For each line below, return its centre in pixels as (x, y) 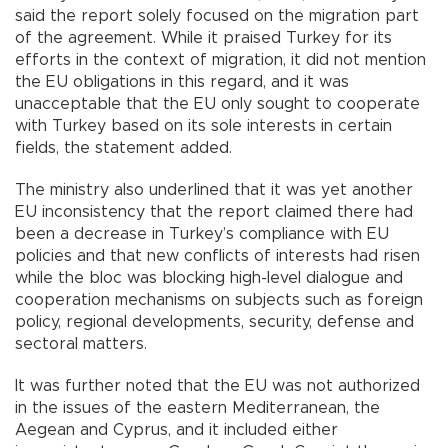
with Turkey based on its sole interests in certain (203, 126)
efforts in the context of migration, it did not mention (220, 60)
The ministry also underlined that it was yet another (214, 190)
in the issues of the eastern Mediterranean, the (197, 408)
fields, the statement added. (136, 148)
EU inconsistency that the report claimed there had (214, 212)
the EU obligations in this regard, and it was (182, 82)
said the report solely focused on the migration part (217, 16)
